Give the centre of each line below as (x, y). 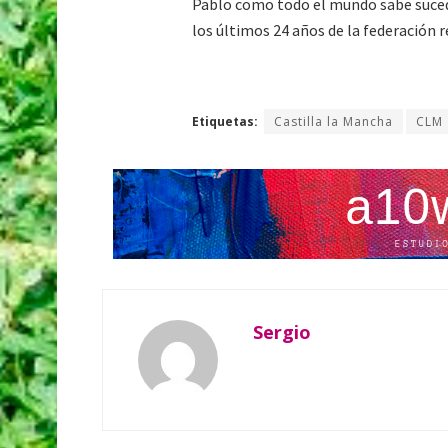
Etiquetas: (225, 122)
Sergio (282, 332)
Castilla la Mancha (333, 122)
